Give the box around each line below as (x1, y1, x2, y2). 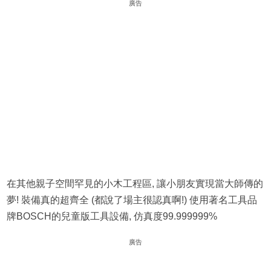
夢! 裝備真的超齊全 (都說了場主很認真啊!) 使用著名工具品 (6, 195, 257, 206)
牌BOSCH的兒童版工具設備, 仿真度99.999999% (6, 211, 217, 222)
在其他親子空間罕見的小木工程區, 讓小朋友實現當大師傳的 (6, 178, 263, 189)
